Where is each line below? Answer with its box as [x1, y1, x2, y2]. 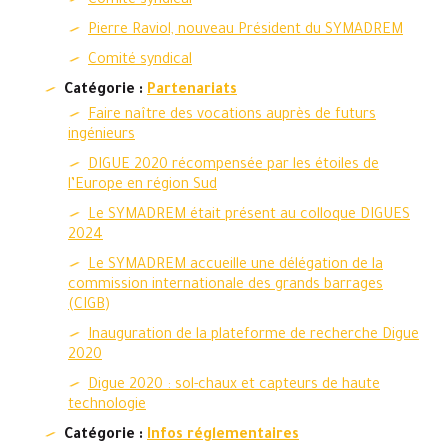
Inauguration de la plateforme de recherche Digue [88, 328, 419, 344]
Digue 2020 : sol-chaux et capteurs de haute [88, 378, 380, 394]
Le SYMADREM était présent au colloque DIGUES [88, 208, 410, 224]
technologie [68, 398, 146, 414]
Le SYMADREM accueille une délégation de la [88, 258, 383, 274]
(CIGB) [68, 298, 110, 314]
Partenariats [147, 83, 237, 99]
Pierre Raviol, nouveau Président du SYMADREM [88, 23, 403, 39]
